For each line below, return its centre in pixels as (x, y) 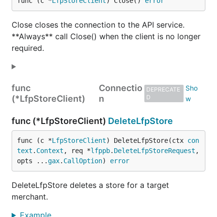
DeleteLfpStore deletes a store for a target (90, 185)
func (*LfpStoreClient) (60, 121)
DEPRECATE (163, 89)
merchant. (30, 197)
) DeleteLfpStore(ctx (147, 140)
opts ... (32, 161)
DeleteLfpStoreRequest (155, 151)
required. (28, 48)
